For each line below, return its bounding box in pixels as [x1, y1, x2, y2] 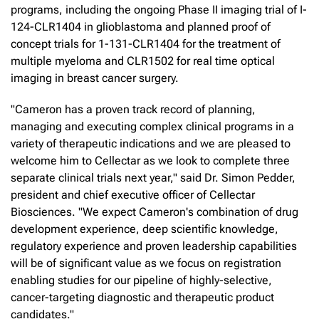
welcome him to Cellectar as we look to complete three [11, 153, 290, 167]
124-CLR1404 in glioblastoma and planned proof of [11, 19, 271, 33]
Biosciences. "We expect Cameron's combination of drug [11, 204, 298, 219]
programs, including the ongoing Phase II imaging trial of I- [11, 2, 307, 16]
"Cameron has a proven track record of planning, [11, 102, 256, 116]
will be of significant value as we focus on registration [11, 256, 281, 270]
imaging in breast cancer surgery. [11, 70, 179, 85]
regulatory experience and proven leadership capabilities [11, 239, 297, 253]
